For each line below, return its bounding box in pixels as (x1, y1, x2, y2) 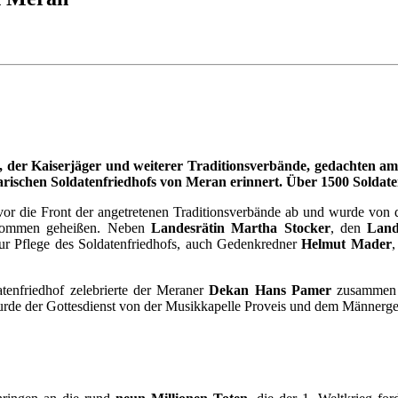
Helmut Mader (301, 236, 392, 252)
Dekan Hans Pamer (209, 283, 331, 298)
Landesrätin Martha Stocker (151, 220, 330, 236)
